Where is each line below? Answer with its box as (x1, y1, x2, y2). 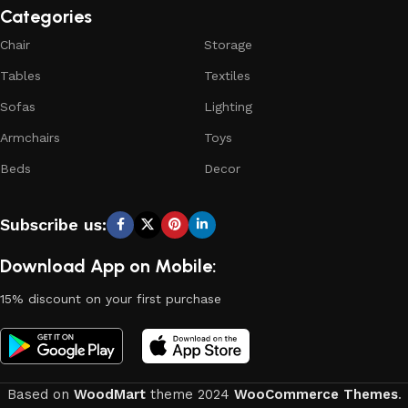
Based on (6, 385, 74, 403)
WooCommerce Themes (233, 385, 398, 403)
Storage (204, 36, 252, 52)
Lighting (204, 98, 252, 114)
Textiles (204, 67, 250, 83)
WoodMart (73, 385, 146, 403)
